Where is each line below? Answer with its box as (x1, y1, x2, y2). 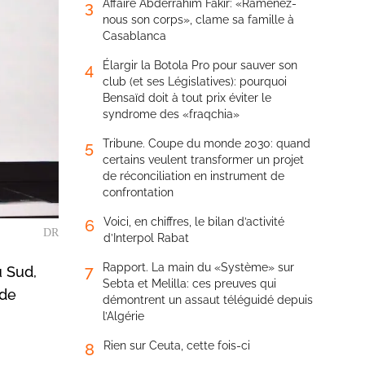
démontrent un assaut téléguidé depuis (103, 293, 313, 306)
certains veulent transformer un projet (103, 153, 304, 166)
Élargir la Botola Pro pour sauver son (103, 59, 297, 72)
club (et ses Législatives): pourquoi (103, 75, 287, 88)
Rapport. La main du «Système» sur (103, 261, 294, 274)
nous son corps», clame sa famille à (103, 13, 294, 26)
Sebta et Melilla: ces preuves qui (103, 277, 276, 290)
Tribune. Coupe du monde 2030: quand (103, 137, 310, 150)
